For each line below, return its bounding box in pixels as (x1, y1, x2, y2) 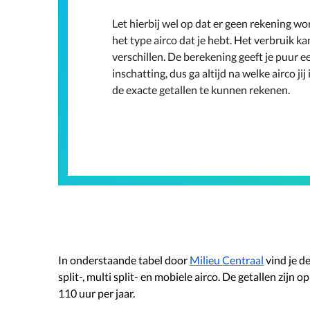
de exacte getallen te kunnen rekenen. (112, 83, 290, 96)
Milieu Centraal (190, 253, 264, 266)
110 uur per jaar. (58, 286, 135, 300)
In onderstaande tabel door (58, 253, 190, 266)
